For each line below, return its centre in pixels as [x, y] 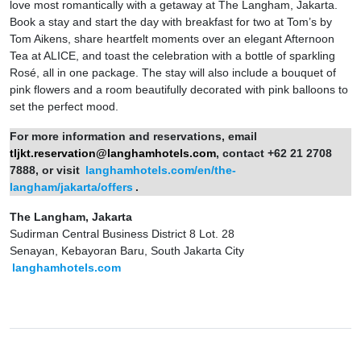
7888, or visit [46, 170]
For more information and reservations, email [133, 136]
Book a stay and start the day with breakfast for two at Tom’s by [171, 21]
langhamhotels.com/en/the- [160, 170]
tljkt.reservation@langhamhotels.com [113, 153]
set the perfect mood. [64, 106]
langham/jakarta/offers [71, 187]
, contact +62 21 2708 [274, 153]
